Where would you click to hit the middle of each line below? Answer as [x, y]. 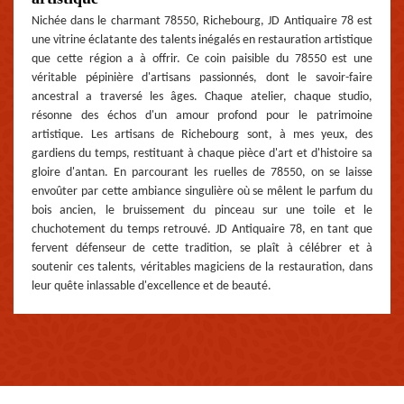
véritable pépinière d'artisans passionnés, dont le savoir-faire [202, 78]
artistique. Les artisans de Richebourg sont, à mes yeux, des [202, 135]
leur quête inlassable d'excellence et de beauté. [151, 287]
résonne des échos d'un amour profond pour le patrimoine [202, 116]
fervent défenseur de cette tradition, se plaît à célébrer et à [202, 249]
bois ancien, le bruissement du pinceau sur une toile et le [202, 211]
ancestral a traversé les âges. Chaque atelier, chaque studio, [202, 97]
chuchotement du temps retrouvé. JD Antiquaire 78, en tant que [202, 230]
